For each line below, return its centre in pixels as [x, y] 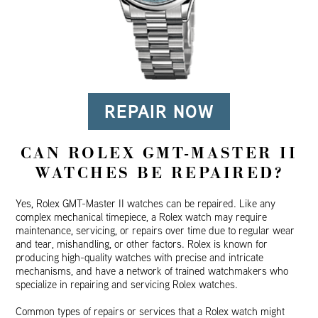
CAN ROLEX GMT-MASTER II [159, 154]
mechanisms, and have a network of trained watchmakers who [152, 271]
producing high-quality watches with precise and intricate [140, 258]
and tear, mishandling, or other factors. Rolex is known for [142, 244]
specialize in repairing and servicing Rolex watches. [127, 285]
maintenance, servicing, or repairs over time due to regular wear [155, 231]
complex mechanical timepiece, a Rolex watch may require [142, 217]
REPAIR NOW [159, 112]
